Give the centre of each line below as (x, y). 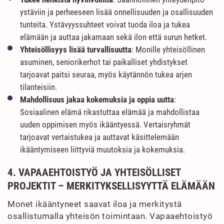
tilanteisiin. (38, 87)
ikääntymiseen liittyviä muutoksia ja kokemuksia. (102, 149)
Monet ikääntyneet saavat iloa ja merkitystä (95, 204)
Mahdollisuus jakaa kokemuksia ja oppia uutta (97, 99)
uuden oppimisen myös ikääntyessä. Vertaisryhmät (105, 124)
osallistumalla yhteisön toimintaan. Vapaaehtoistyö (110, 216)
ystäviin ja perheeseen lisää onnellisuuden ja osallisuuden (116, 12)
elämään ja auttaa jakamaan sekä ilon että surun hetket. (113, 37)
